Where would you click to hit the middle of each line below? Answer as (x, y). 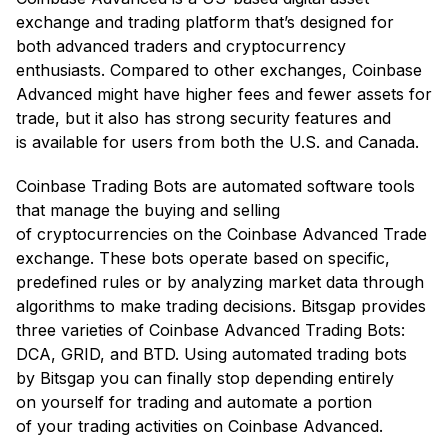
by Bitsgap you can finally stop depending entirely (205, 377)
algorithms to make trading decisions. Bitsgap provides (221, 305)
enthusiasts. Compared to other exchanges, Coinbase (219, 69)
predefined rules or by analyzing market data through (220, 281)
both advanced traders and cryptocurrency (181, 45)
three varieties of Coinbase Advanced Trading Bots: (210, 329)
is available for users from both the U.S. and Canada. (217, 141)
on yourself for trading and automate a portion (194, 401)
